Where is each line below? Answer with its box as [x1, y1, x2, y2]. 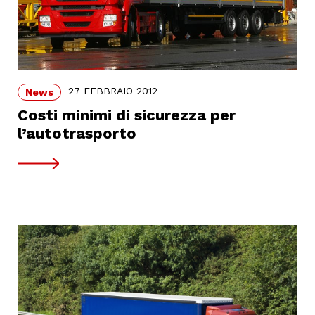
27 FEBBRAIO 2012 [68, 85, 157, 97]
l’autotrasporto [18, 124, 136, 142]
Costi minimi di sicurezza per [18, 105, 236, 124]
